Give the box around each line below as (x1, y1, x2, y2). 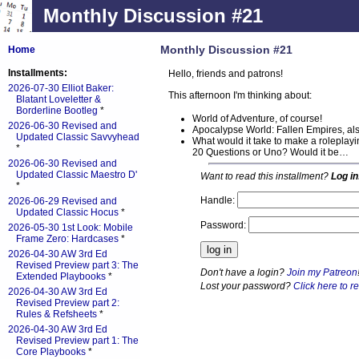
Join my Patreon (287, 266, 357, 278)
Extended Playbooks (16, 271, 106, 282)
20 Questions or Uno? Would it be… (192, 146, 349, 158)
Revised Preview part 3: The (16, 260, 139, 271)
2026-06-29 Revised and (8, 196, 117, 207)
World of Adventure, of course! (192, 112, 322, 124)
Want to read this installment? (200, 170, 331, 182)
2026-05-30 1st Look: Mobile (8, 222, 133, 233)
